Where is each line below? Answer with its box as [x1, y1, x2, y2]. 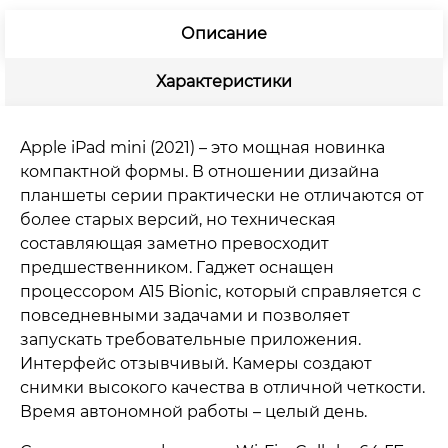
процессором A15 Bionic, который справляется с [20, 281, 421, 301]
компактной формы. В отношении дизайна [20, 161, 379, 181]
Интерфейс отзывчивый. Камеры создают [20, 353, 372, 373]
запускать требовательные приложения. [20, 329, 361, 349]
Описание [181, 23, 267, 43]
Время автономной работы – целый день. [20, 401, 367, 421]
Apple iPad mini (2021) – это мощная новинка [20, 137, 385, 157]
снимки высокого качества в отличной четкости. [20, 377, 425, 397]
